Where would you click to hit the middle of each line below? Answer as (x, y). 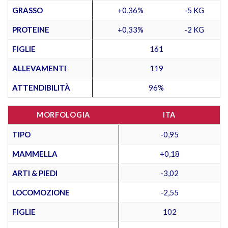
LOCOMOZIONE (41, 192)
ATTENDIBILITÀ (41, 87)
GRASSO (27, 10)
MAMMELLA (35, 153)
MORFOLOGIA (63, 115)
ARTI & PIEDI (35, 173)
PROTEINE (31, 29)
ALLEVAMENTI (39, 68)
